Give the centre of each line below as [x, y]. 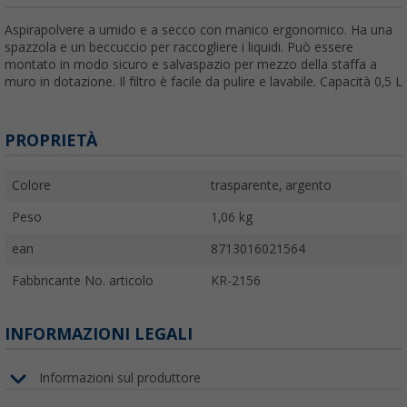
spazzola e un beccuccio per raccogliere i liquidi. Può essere [179, 47]
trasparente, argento [271, 185]
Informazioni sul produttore [120, 378]
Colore [31, 185]
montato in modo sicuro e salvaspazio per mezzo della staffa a [191, 64]
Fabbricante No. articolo [83, 280]
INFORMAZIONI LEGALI [99, 333]
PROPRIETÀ [51, 140]
